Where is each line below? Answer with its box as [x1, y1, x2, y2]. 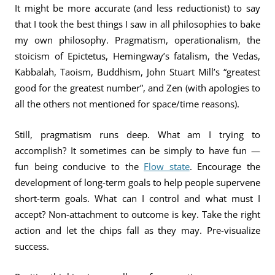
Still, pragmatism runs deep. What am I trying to [15, 128, 260, 141]
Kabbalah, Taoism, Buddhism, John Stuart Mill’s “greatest [15, 65, 260, 79]
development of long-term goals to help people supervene [15, 176, 260, 189]
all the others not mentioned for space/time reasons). [15, 97, 239, 110]
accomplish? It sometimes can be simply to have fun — [15, 144, 260, 157]
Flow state [144, 160, 190, 173]
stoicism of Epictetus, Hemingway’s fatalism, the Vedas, [15, 49, 260, 63]
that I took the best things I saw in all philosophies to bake [15, 17, 260, 31]
